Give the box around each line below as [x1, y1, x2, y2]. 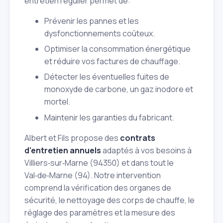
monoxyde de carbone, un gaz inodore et [44, 84, 193, 95]
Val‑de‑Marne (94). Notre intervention [24, 169, 161, 181]
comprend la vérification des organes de [24, 182, 171, 193]
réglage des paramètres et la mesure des [24, 207, 175, 218]
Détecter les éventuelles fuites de [44, 71, 169, 83]
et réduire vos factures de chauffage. [44, 56, 180, 67]
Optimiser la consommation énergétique [44, 43, 191, 55]
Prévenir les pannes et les [44, 15, 139, 26]
